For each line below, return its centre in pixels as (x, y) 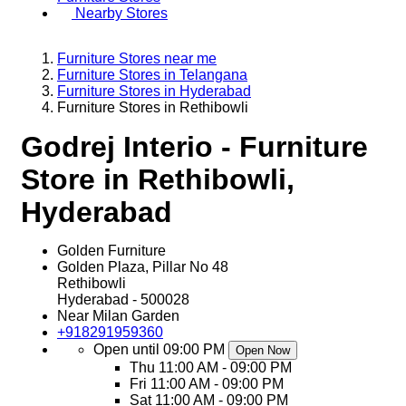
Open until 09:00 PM (159, 349)
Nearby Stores (121, 13)
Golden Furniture (111, 251)
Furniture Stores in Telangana (152, 75)
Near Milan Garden (118, 316)
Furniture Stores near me (137, 58)
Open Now (263, 350)
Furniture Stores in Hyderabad (154, 91)
